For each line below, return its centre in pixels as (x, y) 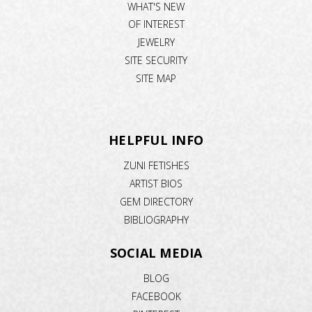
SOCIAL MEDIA (156, 253)
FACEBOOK (156, 297)
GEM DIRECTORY (156, 202)
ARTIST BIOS (156, 184)
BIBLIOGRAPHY (156, 220)
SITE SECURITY (156, 61)
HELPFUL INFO (156, 140)
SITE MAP (156, 79)
